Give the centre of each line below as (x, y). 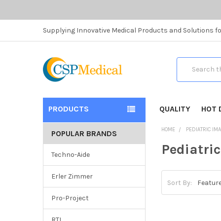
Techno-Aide (70, 155)
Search (188, 62)
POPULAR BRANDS (84, 134)
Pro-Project (70, 198)
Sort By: (180, 183)
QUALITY (175, 109)
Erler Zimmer (72, 177)
